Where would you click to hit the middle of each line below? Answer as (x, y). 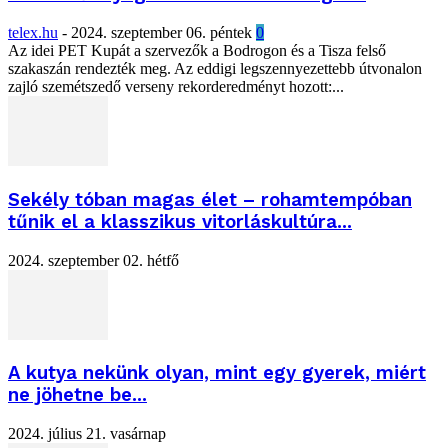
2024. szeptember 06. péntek (161, 33)
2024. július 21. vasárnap (87, 433)
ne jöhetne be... (77, 395)
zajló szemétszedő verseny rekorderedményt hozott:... (176, 87)
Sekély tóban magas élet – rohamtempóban (210, 199)
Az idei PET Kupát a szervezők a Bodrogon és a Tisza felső (197, 51)
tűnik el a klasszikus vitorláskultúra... (180, 221)
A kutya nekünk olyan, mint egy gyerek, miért (217, 373)
